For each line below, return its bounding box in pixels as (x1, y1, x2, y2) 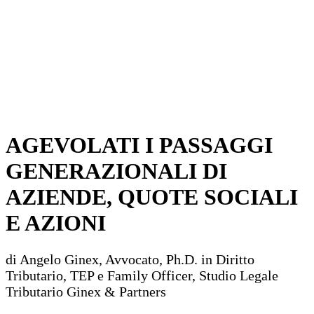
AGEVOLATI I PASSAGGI (6, 132, 273, 158)
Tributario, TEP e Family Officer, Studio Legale (6, 267, 278, 283)
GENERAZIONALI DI (6, 158, 227, 184)
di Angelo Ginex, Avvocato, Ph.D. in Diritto (6, 251, 254, 267)
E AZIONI (6, 210, 106, 236)
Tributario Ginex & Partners (6, 283, 166, 299)
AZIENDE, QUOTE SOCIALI (6, 184, 298, 210)
